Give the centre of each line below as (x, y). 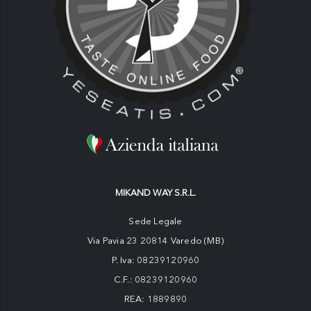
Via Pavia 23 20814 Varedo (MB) (155, 241)
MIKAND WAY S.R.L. (155, 193)
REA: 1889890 (155, 299)
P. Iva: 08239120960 (155, 260)
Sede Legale (155, 221)
